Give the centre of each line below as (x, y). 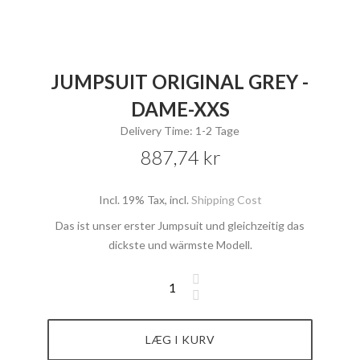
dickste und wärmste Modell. (180, 245)
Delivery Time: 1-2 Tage (180, 131)
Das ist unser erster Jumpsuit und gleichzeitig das (180, 226)
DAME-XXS (180, 109)
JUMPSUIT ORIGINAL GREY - (180, 82)
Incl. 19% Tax (131, 200)
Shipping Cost (226, 200)
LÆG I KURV (180, 340)
